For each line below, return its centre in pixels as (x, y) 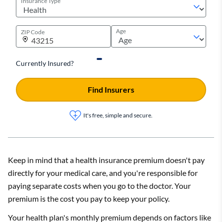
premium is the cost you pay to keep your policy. (89, 198)
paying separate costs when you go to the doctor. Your (99, 186)
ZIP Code (33, 32)
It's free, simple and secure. (118, 115)
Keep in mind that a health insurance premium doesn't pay (106, 160)
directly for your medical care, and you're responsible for (103, 173)
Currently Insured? (45, 63)
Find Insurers (111, 89)
